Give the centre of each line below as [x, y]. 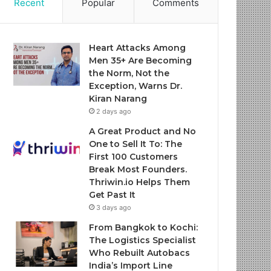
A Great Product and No [143, 131]
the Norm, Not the [129, 73]
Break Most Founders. [138, 169]
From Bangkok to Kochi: [144, 227]
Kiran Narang [118, 99]
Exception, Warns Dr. [136, 86]
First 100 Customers [134, 157]
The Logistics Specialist [143, 240]
